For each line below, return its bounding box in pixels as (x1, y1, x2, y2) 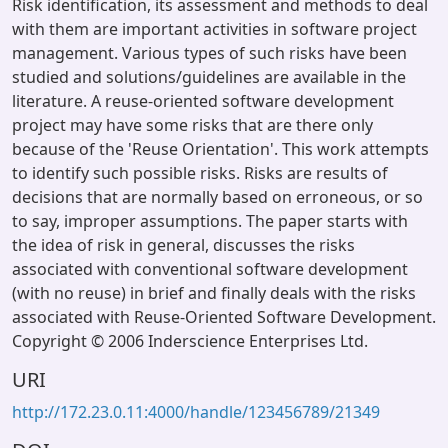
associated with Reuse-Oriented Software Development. (12, 306, 436, 328)
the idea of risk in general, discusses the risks (12, 234, 355, 256)
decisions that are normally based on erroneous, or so (12, 186, 423, 208)
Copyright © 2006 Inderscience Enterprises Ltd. (12, 330, 368, 352)
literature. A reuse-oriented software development (12, 90, 394, 112)
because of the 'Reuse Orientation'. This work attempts (12, 138, 429, 160)
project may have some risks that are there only (12, 114, 373, 136)
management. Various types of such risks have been (12, 42, 407, 64)
